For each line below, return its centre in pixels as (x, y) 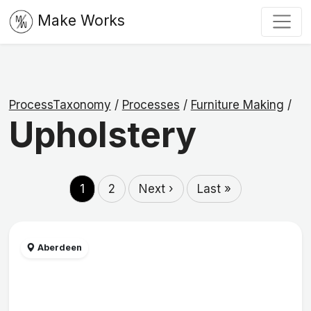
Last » (214, 188)
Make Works (81, 20)
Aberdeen (59, 248)
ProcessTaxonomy (60, 105)
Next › (156, 188)
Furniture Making (237, 105)
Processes (151, 105)
